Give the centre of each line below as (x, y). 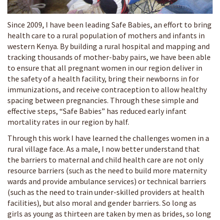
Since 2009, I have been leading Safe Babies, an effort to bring (110, 24)
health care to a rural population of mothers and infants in (106, 35)
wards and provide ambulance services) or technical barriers (107, 181)
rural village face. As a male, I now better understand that (104, 149)
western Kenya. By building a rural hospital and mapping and (109, 46)
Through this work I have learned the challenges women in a (108, 138)
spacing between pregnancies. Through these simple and (103, 100)
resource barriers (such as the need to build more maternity (107, 170)
